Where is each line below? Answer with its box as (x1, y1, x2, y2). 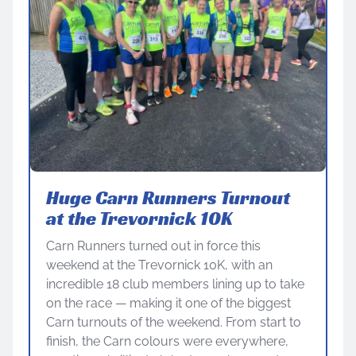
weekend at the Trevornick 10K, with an (46, 257, 273, 273)
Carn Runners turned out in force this (46, 238, 261, 253)
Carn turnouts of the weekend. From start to (46, 314, 301, 330)
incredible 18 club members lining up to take (46, 276, 304, 292)
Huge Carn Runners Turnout (46, 185, 290, 210)
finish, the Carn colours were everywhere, (46, 333, 288, 349)
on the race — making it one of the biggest (46, 295, 291, 311)
